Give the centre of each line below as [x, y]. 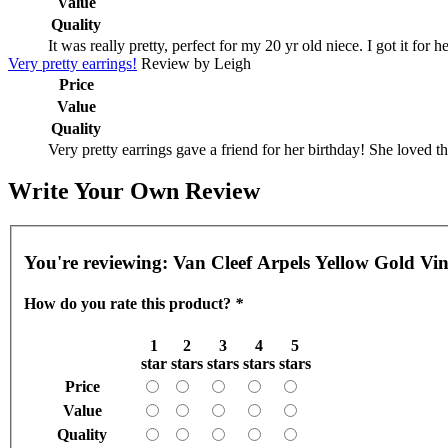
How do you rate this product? [129, 303]
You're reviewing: [98, 262]
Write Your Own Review [134, 191]
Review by [175, 63]
